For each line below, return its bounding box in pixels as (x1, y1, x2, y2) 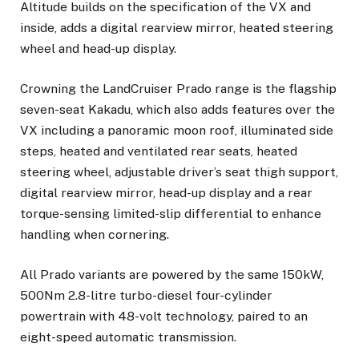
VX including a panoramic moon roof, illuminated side (20, 123, 333, 139)
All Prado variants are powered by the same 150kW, (20, 267, 324, 283)
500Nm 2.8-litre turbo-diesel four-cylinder (20, 288, 272, 304)
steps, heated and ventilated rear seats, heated (20, 143, 297, 159)
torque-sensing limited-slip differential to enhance (20, 206, 321, 222)
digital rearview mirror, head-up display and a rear (20, 185, 313, 201)
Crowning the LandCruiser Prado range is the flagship (20, 81, 337, 97)
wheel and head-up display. (20, 41, 176, 57)
